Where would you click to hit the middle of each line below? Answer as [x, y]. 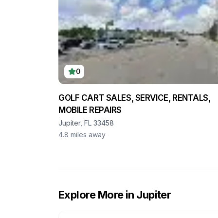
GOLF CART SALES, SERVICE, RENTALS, [135, 98]
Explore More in [98, 195]
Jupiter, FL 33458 [86, 123]
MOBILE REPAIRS [90, 110]
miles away [88, 135]
